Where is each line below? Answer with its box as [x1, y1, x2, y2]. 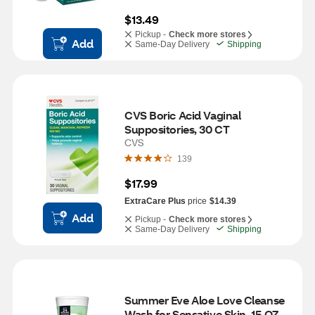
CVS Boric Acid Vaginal [124, 108, 241, 122]
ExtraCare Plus [124, 196, 186, 206]
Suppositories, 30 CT [124, 122, 230, 136]
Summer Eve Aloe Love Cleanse [124, 292, 285, 307]
